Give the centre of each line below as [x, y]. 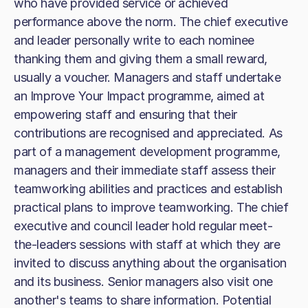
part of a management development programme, [147, 152]
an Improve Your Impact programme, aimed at [139, 96]
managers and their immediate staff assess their [145, 170]
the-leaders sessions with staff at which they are [147, 244]
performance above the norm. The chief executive [151, 22]
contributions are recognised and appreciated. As [148, 133]
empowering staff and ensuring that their [126, 114]
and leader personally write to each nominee [134, 40]
